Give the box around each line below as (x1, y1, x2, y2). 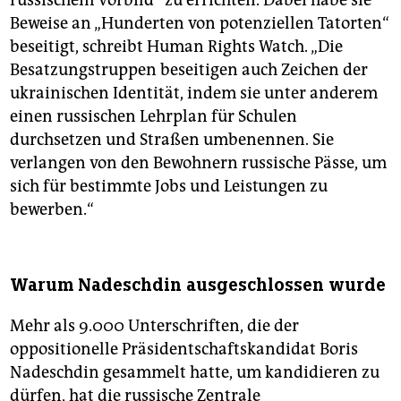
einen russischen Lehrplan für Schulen (10, 106, 297, 126)
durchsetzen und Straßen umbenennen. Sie (10, 129, 334, 149)
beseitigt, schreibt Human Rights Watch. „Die (10, 36, 343, 56)
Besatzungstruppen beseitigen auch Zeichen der (10, 59, 368, 80)
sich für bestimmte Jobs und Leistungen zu (10, 175, 328, 196)
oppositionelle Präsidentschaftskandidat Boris (10, 338, 358, 359)
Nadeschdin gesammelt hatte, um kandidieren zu (10, 362, 380, 382)
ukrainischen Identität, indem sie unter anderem (10, 82, 378, 103)
